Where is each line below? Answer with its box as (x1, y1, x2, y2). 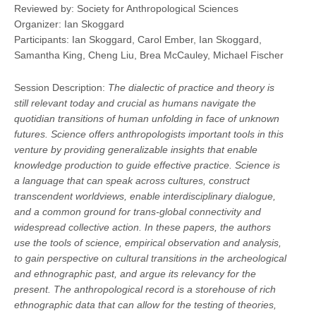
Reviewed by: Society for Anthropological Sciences (14, 2, 238, 14)
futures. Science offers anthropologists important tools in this (14, 128, 284, 140)
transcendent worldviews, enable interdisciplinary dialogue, (14, 190, 276, 202)
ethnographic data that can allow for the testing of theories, (14, 298, 276, 310)
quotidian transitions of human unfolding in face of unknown (14, 112, 279, 124)
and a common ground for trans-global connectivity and (14, 205, 261, 217)
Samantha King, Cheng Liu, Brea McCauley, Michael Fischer (14, 49, 284, 61)
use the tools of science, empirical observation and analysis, (14, 236, 281, 248)
